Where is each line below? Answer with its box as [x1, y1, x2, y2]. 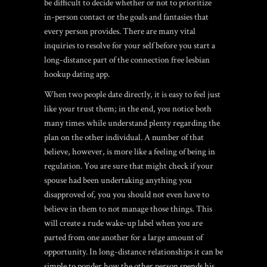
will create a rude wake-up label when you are [44, 218, 203, 229]
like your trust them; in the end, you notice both [44, 103, 212, 114]
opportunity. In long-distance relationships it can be [44, 246, 223, 257]
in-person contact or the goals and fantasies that [44, 11, 209, 23]
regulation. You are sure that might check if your [44, 160, 213, 172]
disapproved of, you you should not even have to [44, 189, 209, 200]
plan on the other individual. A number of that [44, 132, 204, 143]
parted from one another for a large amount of [44, 232, 203, 243]
